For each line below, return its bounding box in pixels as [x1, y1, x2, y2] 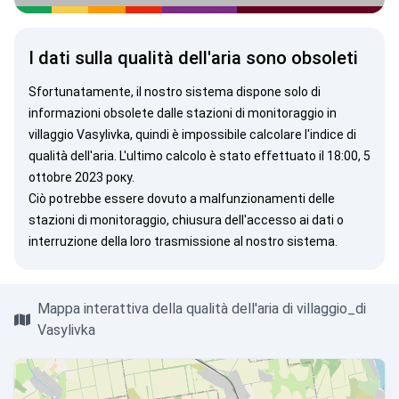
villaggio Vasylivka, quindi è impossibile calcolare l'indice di [28, 127, 356, 142]
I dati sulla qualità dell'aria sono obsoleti [28, 47, 358, 69]
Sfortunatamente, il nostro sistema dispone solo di [28, 85, 321, 99]
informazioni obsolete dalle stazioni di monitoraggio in [28, 106, 337, 120]
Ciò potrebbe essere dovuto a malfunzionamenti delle [28, 191, 335, 206]
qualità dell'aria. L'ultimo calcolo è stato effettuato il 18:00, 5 [28, 149, 370, 163]
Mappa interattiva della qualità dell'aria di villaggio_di [37, 300, 366, 317]
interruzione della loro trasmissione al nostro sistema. [28, 234, 338, 248]
